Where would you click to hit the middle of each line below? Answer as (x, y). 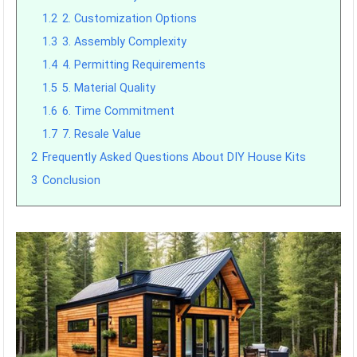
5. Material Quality (109, 88)
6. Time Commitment (119, 111)
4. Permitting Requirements (134, 65)
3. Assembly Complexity (125, 42)
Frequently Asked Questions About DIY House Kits (175, 157)
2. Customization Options (130, 19)
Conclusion (72, 180)
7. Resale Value (102, 134)
